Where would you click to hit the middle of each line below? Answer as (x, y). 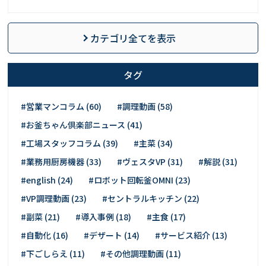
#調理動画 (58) (145, 107)
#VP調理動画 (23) (54, 199)
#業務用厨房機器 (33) (61, 162)
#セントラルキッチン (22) (151, 199)
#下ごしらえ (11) (53, 254)
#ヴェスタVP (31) (150, 162)
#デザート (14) (112, 235)
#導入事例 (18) (104, 217)
